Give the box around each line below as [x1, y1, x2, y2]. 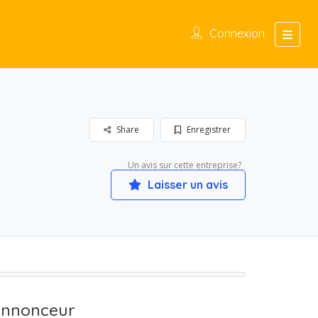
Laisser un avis [145, 177, 228, 192]
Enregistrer [185, 124, 231, 136]
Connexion [209, 26, 265, 40]
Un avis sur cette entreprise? [128, 159, 241, 172]
